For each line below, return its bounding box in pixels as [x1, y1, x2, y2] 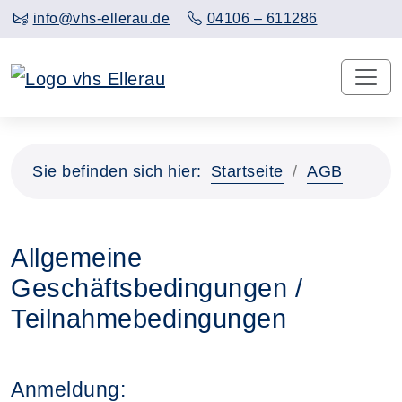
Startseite [210, 162, 284, 180]
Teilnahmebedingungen [11, 303, 286, 333]
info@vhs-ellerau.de [32, 11, 170, 26]
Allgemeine [11, 242, 142, 272]
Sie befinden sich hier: [32, 162, 202, 180]
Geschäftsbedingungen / [11, 273, 302, 302]
